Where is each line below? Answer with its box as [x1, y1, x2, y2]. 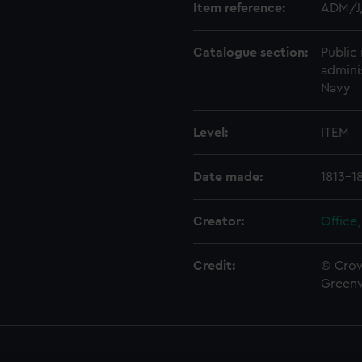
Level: [193, 126, 228, 139]
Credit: [193, 259, 235, 272]
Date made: [193, 170, 263, 183]
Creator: [193, 215, 244, 228]
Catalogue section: [193, 46, 308, 59]
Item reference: [193, 2, 285, 15]
